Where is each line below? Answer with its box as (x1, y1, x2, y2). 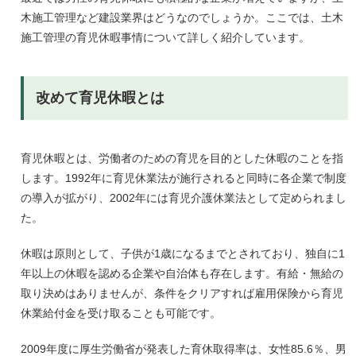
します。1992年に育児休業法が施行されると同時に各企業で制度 (20, 172, 346, 184)
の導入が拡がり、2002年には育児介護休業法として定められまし (20, 192, 346, 204)
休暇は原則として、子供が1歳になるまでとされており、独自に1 (20, 247, 345, 260)
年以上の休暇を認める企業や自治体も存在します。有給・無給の (20, 267, 343, 280)
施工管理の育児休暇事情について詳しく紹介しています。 (20, 31, 310, 44)
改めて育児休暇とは (35, 90, 164, 106)
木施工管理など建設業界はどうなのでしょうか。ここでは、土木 (20, 11, 343, 24)
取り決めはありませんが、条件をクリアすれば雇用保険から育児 (20, 287, 343, 300)
